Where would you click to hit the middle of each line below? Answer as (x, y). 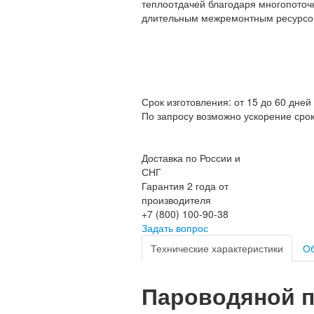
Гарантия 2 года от (185, 185)
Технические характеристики (217, 248)
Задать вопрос (175, 227)
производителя (176, 199)
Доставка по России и (191, 157)
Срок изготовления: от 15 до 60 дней (226, 101)
